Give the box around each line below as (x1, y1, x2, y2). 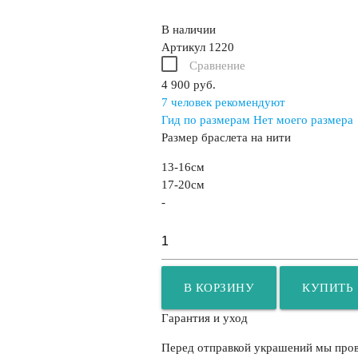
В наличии (161, 23, 216, 37)
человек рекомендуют (167, 96, 285, 109)
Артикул (161, 41, 205, 54)
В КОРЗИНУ (183, 281, 255, 295)
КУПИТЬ (302, 281, 354, 295)
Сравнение (189, 59, 245, 73)
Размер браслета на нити (161, 131, 291, 145)
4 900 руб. (161, 78, 216, 92)
